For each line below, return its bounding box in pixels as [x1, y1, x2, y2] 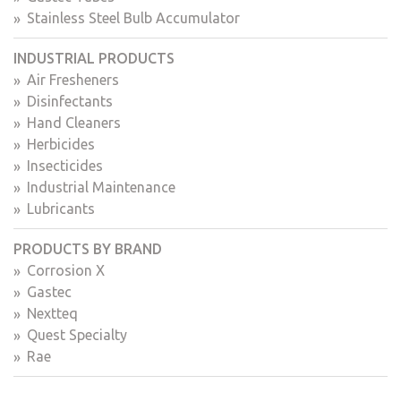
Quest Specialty [27, 326, 127, 343]
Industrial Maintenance [27, 178, 175, 195]
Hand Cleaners [27, 114, 121, 131]
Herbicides [27, 135, 95, 152]
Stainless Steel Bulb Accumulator [27, 9, 240, 26]
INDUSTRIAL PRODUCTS [13, 49, 175, 66]
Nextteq [27, 304, 78, 321]
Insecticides [27, 157, 103, 174]
